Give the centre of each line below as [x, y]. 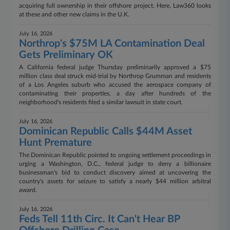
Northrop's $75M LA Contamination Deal [112, 44]
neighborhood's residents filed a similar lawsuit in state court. [101, 102]
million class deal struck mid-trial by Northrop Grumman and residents [115, 76]
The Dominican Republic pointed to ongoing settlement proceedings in [115, 155]
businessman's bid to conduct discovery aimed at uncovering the [115, 172]
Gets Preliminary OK [66, 55]
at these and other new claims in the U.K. [74, 14]
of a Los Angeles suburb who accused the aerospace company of [115, 85]
